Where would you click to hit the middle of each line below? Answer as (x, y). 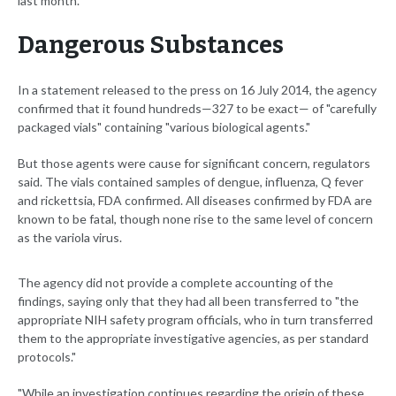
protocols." (47, 357)
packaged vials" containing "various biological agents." (164, 127)
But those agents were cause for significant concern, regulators (194, 164)
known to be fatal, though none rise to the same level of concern (195, 219)
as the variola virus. (70, 238)
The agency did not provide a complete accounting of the (175, 283)
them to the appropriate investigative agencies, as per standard (193, 339)
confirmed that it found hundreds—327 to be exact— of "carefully (197, 109)
